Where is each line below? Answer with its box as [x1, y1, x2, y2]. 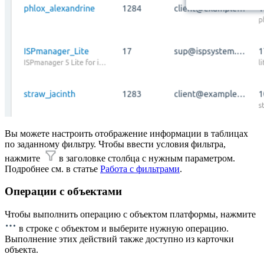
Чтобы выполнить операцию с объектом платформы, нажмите [5, 209, 256, 220]
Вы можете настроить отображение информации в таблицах [5, 128, 248, 138]
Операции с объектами [5, 185, 122, 198]
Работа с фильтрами [100, 163, 180, 174]
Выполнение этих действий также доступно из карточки [5, 234, 234, 245]
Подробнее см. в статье [5, 163, 100, 174]
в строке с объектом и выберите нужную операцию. [16, 223, 229, 234]
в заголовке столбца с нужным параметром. [57, 153, 235, 163]
